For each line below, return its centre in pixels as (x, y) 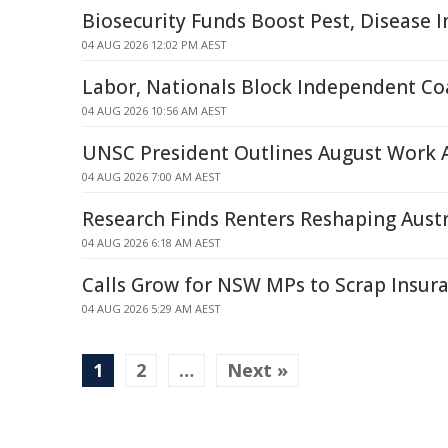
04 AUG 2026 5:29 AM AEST (151, 308)
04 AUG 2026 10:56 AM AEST (154, 110)
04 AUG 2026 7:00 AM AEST (151, 176)
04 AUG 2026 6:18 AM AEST (151, 242)
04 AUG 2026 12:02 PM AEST (154, 44)
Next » (257, 370)
